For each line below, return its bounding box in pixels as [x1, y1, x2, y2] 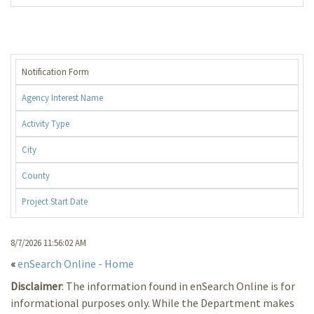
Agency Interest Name [21, 91, 103, 103]
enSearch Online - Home [18, 256, 134, 271]
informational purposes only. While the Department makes [11, 295, 294, 310]
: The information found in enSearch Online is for [62, 278, 295, 293]
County [21, 169, 50, 181]
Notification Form [21, 65, 89, 77]
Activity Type [21, 117, 69, 129]
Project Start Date [21, 195, 88, 207]
